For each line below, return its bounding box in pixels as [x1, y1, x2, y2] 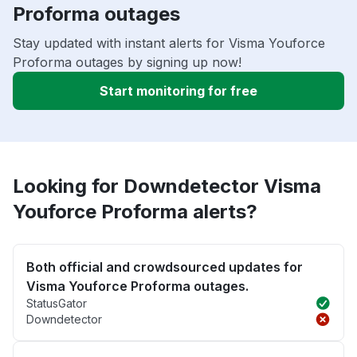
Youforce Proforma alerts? [13, 200, 257, 224]
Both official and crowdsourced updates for [26, 259, 303, 276]
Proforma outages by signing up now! [13, 54, 241, 71]
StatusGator [26, 296, 87, 311]
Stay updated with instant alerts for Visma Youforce [13, 35, 325, 52]
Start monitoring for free [100, 83, 257, 100]
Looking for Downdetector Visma [13, 175, 321, 198]
